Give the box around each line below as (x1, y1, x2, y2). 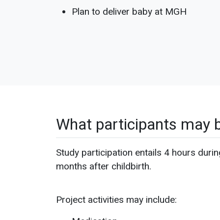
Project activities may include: (56, 194, 177, 205)
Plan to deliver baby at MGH (72, 6, 187, 17)
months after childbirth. (56, 161, 151, 172)
